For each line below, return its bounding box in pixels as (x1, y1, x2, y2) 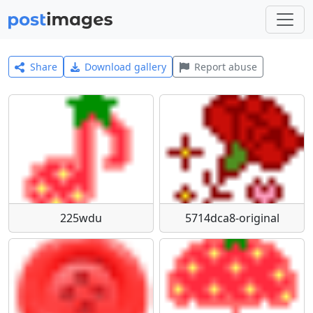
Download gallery (85, 60, 167, 73)
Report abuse (194, 60, 257, 73)
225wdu (60, 210, 102, 226)
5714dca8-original (184, 210, 279, 226)
